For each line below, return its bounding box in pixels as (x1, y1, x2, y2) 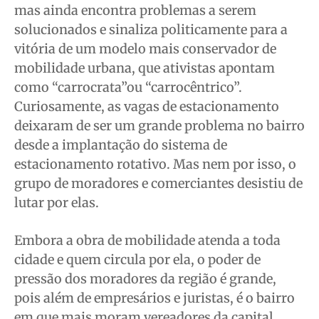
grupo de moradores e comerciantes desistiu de (14, 175, 303, 192)
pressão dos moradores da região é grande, (14, 271, 276, 288)
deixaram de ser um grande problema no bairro (14, 117, 305, 135)
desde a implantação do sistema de (14, 137, 227, 154)
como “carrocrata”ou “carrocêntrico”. (14, 79, 242, 96)
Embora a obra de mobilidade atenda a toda (14, 232, 281, 249)
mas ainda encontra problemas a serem (14, 2, 256, 19)
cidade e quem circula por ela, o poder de (14, 251, 261, 268)
